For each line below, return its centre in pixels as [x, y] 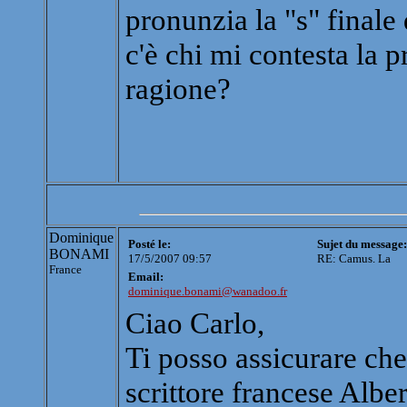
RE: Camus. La [354, 259]
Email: [146, 277]
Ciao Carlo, [195, 323]
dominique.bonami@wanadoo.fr [208, 292]
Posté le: [149, 244]
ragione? [178, 89]
